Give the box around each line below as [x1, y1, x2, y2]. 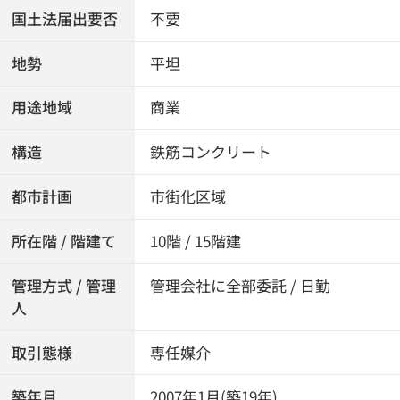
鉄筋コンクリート [150, 141, 272, 163]
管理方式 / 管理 [12, 274, 117, 296]
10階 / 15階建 [150, 229, 242, 252]
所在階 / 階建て [12, 229, 117, 252]
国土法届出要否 [12, 7, 119, 29]
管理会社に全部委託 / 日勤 [150, 274, 331, 296]
